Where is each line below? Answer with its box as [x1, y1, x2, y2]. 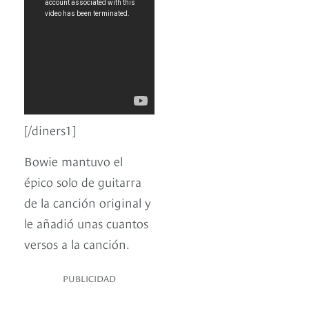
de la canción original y [24, 193, 151, 211]
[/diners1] [24, 121, 76, 139]
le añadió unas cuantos [24, 214, 148, 232]
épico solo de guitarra [24, 172, 141, 190]
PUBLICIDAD [63, 272, 116, 285]
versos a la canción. [24, 235, 130, 252]
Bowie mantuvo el [24, 152, 123, 170]
